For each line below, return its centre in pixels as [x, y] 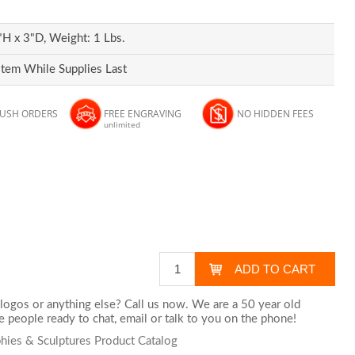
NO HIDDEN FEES [275, 114]
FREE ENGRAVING [142, 114]
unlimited [122, 124]
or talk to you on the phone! [222, 319]
